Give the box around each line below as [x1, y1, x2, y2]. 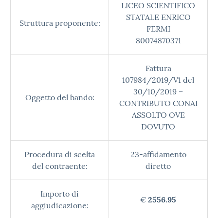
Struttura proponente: [19, 18, 100, 28]
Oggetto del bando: [25, 92, 94, 102]
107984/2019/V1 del [122, 75, 194, 85]
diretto [145, 161, 171, 171]
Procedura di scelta [24, 149, 95, 159]
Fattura [145, 63, 171, 73]
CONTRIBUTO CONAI [119, 98, 198, 108]
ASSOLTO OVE [131, 110, 185, 120]
